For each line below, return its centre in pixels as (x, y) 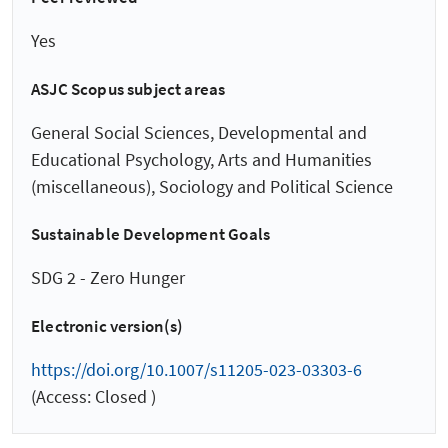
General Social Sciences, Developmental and (199, 132)
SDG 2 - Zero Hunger (108, 278)
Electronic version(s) (107, 325)
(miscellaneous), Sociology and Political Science (212, 186)
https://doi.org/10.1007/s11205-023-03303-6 (196, 370)
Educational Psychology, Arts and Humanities (201, 159)
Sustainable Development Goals (151, 234)
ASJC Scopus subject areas (128, 88)
